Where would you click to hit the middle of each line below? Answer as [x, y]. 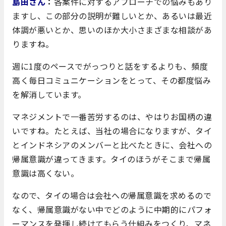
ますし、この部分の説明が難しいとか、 [87, 15]
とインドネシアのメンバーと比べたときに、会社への [112, 145]
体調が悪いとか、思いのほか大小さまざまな [95, 30]
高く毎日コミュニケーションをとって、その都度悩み [111, 80]
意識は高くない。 [45, 173]
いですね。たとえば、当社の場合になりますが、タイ [112, 130]
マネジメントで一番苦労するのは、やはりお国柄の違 [112, 116]
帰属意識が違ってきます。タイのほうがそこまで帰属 [111, 159]
